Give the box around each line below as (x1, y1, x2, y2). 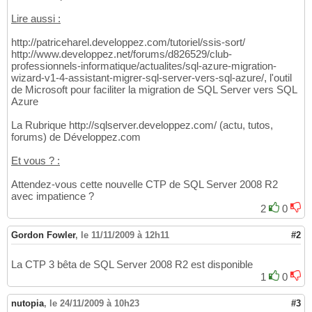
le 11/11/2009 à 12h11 (81, 230, 169, 241)
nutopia (11, 298, 44, 309)
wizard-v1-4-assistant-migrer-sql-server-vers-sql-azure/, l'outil (11, 72, 292, 84)
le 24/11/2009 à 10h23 (49, 298, 139, 309)
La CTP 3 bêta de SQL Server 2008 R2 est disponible (11, 258, 253, 271)
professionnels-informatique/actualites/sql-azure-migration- (11, 60, 276, 72)
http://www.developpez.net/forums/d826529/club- (11, 48, 232, 61)
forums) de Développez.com (11, 131, 141, 143)
